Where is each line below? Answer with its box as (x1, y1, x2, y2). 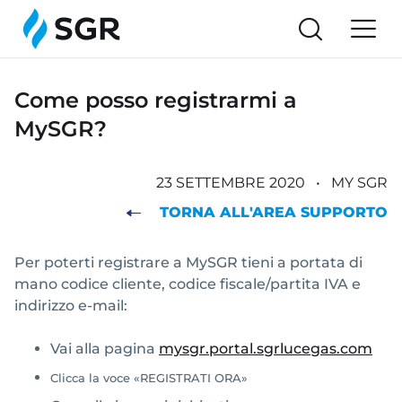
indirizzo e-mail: (14, 296, 127, 314)
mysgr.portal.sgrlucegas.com (159, 339, 372, 357)
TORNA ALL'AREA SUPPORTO (160, 203, 388, 221)
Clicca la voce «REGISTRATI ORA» (50, 370, 248, 385)
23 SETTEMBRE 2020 (156, 174, 309, 191)
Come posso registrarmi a (14, 87, 297, 113)
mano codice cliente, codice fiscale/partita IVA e (14, 275, 361, 293)
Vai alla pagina (50, 339, 159, 357)
